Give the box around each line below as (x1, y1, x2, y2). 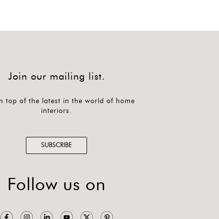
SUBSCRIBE (41, 142, 72, 149)
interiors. (41, 107, 72, 114)
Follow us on (7, 176, 106, 194)
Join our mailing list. (8, 71, 105, 82)
